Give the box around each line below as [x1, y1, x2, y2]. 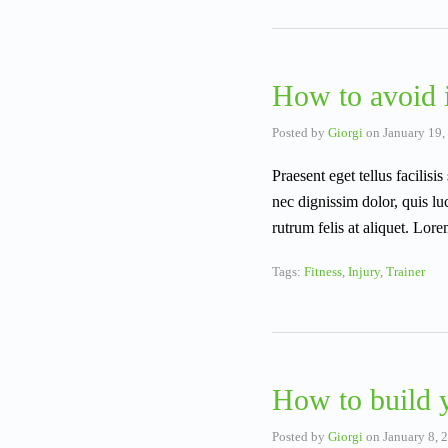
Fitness [304, 264, 342, 280]
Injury [348, 264, 380, 280]
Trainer [386, 264, 425, 280]
